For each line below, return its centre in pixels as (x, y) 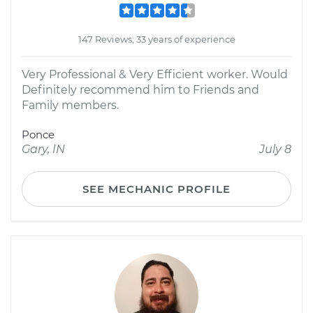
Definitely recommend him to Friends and (140, 90)
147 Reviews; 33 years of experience (156, 39)
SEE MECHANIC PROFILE (156, 189)
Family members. (70, 105)
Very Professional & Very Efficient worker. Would (155, 74)
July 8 (275, 149)
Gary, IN (43, 149)
